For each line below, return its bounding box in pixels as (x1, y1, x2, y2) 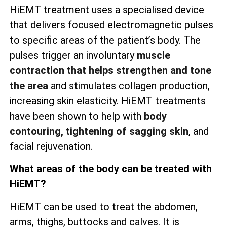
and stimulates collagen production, (48, 79, 210, 92)
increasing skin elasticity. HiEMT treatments (10, 94, 206, 107)
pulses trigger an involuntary (10, 49, 137, 61)
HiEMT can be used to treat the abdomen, (10, 200, 198, 213)
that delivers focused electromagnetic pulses (10, 18, 213, 31)
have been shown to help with (10, 109, 144, 122)
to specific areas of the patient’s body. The (10, 33, 201, 46)
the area (10, 79, 48, 92)
